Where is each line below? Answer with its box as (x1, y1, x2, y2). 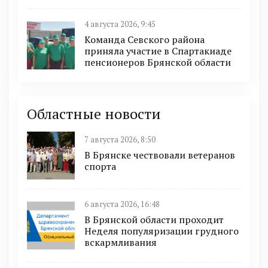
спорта (84, 160, 116, 173)
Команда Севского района (84, 32, 205, 46)
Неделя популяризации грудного (84, 224, 239, 237)
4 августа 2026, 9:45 (84, 19, 156, 29)
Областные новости (27, 103, 161, 123)
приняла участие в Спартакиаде (84, 44, 232, 57)
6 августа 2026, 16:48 (84, 199, 160, 209)
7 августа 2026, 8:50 (84, 135, 156, 145)
